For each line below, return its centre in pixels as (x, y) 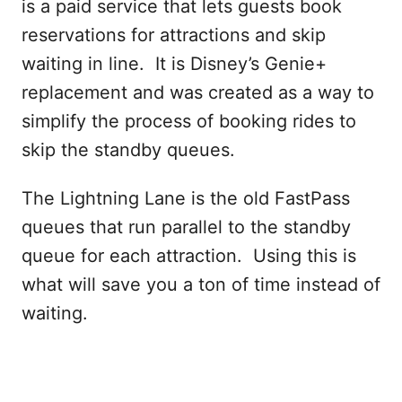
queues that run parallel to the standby (186, 227)
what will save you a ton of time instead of (201, 284)
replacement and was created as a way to (198, 92)
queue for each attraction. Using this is (189, 256)
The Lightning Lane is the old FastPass (186, 198)
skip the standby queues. (128, 150)
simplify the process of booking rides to (189, 121)
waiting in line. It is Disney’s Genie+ (174, 64)
